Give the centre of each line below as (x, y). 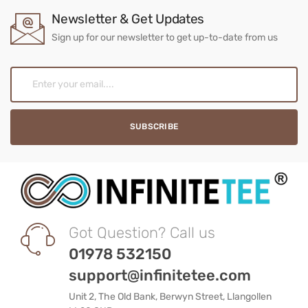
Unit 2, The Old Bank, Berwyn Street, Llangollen (170, 297)
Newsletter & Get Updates (128, 19)
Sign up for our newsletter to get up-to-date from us (165, 37)
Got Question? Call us (142, 232)
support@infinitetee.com (160, 275)
